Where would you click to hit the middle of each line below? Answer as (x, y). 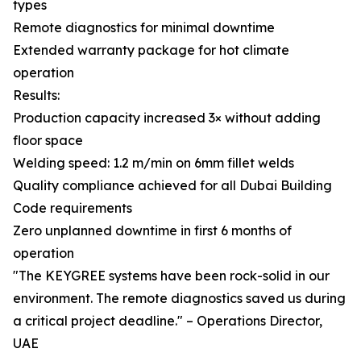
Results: (36, 95)
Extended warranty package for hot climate (151, 50)
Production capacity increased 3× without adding (167, 118)
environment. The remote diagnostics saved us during (179, 298)
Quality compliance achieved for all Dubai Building (172, 185)
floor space (48, 140)
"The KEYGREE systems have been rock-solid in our (171, 276)
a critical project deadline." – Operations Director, (168, 321)
